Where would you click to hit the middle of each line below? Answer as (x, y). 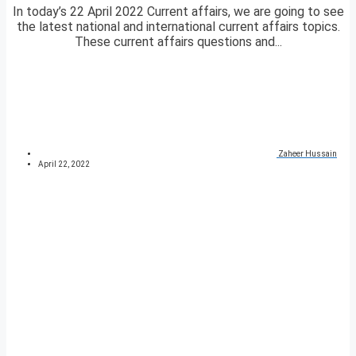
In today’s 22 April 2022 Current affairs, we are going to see (178, 12)
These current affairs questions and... (178, 42)
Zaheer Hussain (308, 154)
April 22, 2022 (64, 164)
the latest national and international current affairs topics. (178, 27)
